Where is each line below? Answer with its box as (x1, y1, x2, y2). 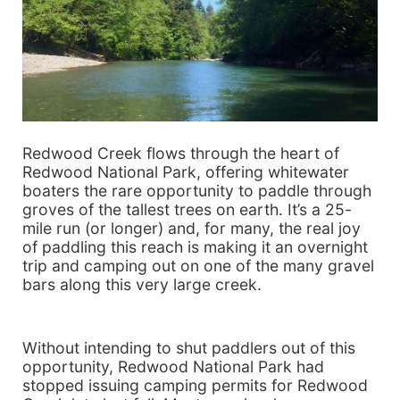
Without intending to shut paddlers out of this (22, 338, 355, 358)
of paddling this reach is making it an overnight (22, 237, 368, 257)
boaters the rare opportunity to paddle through (22, 181, 371, 201)
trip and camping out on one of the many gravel (22, 256, 374, 276)
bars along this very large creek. (22, 275, 262, 295)
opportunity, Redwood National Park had (22, 357, 324, 377)
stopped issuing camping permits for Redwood (22, 376, 368, 396)
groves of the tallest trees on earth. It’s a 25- (22, 200, 352, 220)
